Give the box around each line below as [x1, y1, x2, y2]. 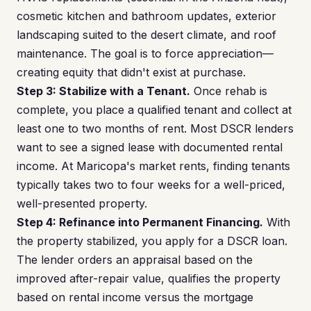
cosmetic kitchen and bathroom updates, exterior [17, 9, 276, 23]
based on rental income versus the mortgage [17, 290, 253, 304]
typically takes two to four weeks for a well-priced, [17, 178, 285, 192]
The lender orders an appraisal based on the [17, 253, 253, 267]
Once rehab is [190, 84, 267, 98]
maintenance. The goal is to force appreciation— [17, 47, 274, 60]
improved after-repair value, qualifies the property [17, 271, 280, 285]
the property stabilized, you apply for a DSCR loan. [17, 234, 287, 248]
